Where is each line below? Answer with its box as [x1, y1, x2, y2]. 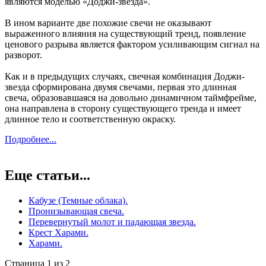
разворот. [5, 50, 42, 61]
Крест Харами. [28, 227, 88, 238]
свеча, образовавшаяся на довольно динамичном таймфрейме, [5, 93, 256, 103]
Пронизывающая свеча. [28, 206, 124, 217]
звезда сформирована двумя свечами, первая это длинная [5, 82, 236, 93]
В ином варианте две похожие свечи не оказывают [5, 18, 211, 28]
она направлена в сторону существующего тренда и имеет [5, 103, 241, 114]
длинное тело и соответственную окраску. [5, 114, 176, 125]
